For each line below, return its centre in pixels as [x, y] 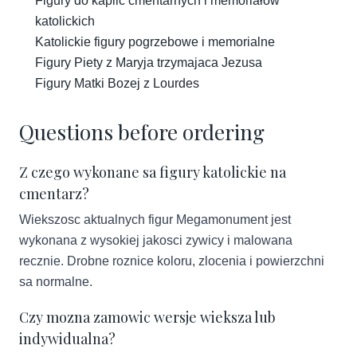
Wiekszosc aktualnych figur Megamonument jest [155, 220]
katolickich [65, 21]
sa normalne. [56, 282]
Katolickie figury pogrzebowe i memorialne [155, 42]
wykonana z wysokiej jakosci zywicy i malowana [156, 240]
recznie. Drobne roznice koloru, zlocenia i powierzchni [172, 261]
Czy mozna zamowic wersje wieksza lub [147, 317]
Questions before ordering [142, 132]
